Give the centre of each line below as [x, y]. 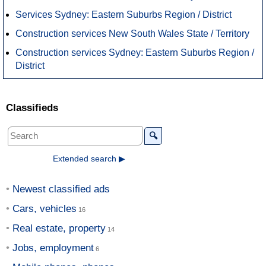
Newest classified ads [61, 189]
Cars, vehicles [45, 208]
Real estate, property [59, 228]
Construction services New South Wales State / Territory [132, 33]
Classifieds [32, 107]
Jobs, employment [53, 248]
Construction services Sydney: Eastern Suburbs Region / [135, 52]
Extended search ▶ [89, 158]
